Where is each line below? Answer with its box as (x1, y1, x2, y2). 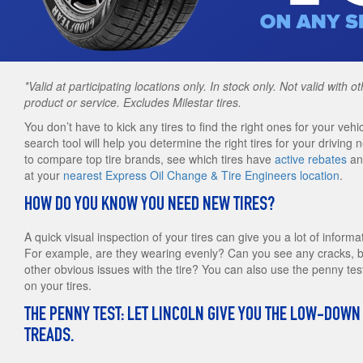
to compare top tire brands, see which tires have (24, 151, 275, 168)
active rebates (275, 151, 347, 168)
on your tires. (24, 277, 92, 294)
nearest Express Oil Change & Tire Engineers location (63, 167, 340, 184)
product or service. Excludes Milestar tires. (24, 94, 241, 111)
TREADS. (24, 327, 74, 348)
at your (24, 167, 63, 184)
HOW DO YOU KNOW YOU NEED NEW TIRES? (24, 196, 275, 216)
